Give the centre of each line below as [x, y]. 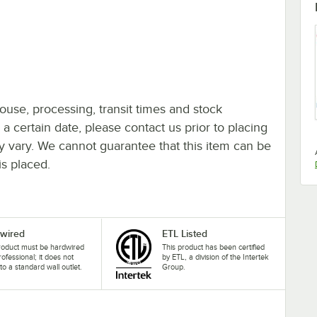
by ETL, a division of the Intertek [215, 257]
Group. [173, 266]
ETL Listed [184, 233]
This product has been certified [213, 247]
